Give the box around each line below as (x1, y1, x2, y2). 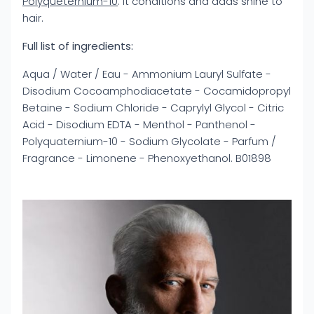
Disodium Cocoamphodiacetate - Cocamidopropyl (22, 83, 291, 98)
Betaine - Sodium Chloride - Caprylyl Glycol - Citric (22, 100, 284, 115)
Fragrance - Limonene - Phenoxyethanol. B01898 (22, 151, 271, 165)
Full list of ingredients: (22, 39, 133, 53)
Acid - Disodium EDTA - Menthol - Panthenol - (22, 117, 256, 132)
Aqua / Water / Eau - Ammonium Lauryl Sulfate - (22, 67, 271, 81)
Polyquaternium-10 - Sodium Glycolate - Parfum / (22, 134, 276, 149)
